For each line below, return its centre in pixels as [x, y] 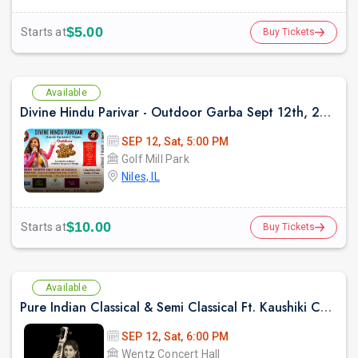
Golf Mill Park [155, 159]
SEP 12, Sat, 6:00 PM [175, 336]
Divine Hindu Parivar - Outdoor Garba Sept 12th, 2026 [325, 112]
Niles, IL [141, 176]
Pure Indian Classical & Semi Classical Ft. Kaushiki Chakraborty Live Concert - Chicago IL [326, 307]
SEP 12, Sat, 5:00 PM [175, 141]
